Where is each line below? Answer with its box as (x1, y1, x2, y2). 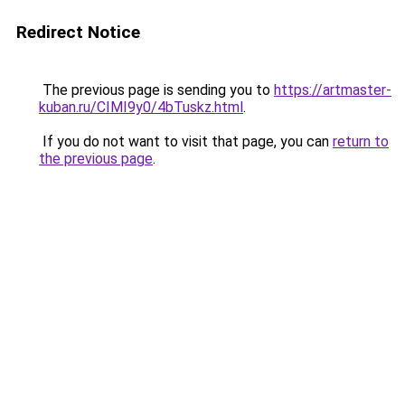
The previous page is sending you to (39, 81, 274, 99)
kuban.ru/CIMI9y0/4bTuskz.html (39, 99, 243, 116)
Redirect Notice (16, 22, 140, 42)
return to (333, 133, 389, 150)
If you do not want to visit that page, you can (39, 133, 333, 150)
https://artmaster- (274, 81, 391, 99)
